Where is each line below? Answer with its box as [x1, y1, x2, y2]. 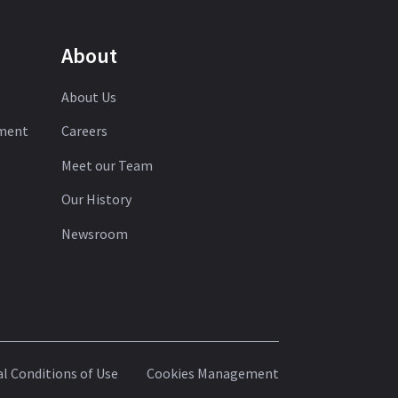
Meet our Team [60, 155, 153, 174]
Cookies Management [146, 363, 279, 382]
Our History [60, 190, 131, 209]
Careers [60, 122, 107, 140]
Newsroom [60, 224, 128, 243]
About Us [60, 87, 116, 106]
